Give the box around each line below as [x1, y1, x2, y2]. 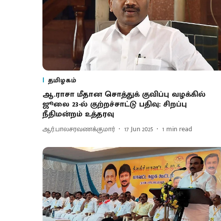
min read [166, 123, 192, 135]
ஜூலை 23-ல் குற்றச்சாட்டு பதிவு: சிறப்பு [42, 97, 187, 111]
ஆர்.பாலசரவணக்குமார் [42, 123, 115, 135]
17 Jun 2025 [124, 123, 153, 135]
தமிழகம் [48, 74, 76, 86]
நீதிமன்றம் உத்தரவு [42, 107, 114, 121]
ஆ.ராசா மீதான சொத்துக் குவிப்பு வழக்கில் [42, 87, 206, 101]
